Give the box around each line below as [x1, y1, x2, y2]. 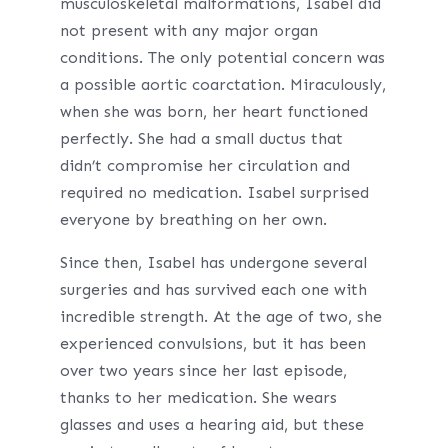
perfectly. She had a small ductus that [59, 129, 343, 148]
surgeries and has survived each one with [59, 280, 367, 299]
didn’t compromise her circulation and [59, 156, 350, 175]
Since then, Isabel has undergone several [59, 253, 367, 272]
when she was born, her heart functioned [59, 102, 368, 121]
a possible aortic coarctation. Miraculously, [59, 75, 386, 94]
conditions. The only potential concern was [59, 48, 385, 67]
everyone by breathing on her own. [59, 210, 327, 229]
